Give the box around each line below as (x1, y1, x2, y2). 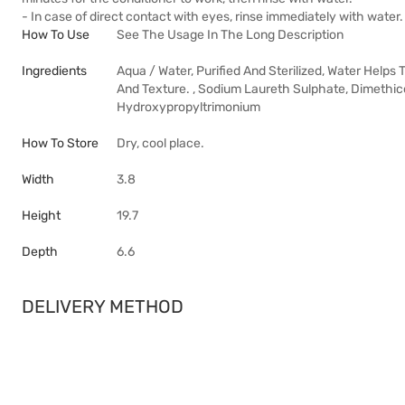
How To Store (22, 136, 99, 151)
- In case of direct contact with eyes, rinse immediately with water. (22, 9, 403, 24)
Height (22, 208, 61, 223)
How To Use (22, 27, 89, 42)
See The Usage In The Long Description (117, 27, 344, 42)
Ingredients (22, 63, 87, 79)
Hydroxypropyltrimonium (117, 99, 260, 115)
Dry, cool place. (117, 136, 204, 151)
